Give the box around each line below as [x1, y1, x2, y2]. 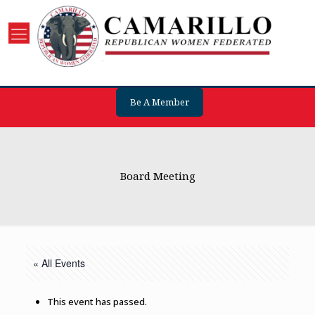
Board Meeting [120, 169, 195, 183]
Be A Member [129, 95, 189, 108]
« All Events [32, 256, 85, 270]
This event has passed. [46, 295, 147, 308]
